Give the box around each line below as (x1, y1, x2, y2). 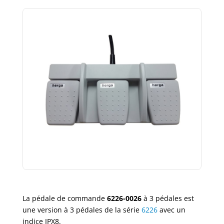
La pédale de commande (22, 193, 107, 203)
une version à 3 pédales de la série (22, 204, 141, 214)
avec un (157, 204, 185, 214)
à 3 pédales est (141, 193, 194, 203)
